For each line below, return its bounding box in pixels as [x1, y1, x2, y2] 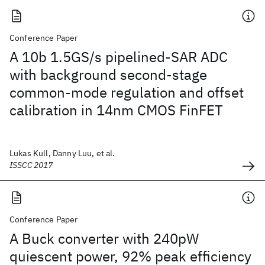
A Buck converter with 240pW [9, 229, 199, 248]
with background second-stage [9, 65, 207, 84]
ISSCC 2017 [9, 160, 53, 170]
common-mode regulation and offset [9, 83, 244, 102]
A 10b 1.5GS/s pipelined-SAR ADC [9, 47, 228, 66]
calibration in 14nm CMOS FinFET [9, 101, 223, 119]
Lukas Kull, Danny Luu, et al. [9, 148, 115, 159]
